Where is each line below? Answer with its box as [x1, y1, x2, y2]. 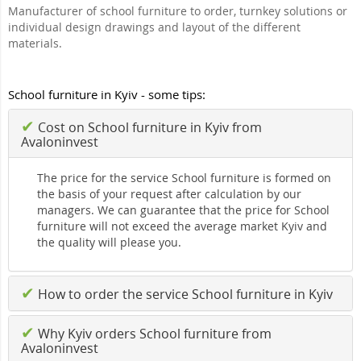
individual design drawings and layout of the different [8, 19, 301, 35]
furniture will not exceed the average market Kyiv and [37, 218, 327, 234]
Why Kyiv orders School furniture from [35, 325, 272, 343]
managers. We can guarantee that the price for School [37, 202, 330, 218]
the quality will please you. [37, 234, 181, 251]
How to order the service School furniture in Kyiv [35, 285, 333, 304]
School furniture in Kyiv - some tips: [8, 86, 205, 103]
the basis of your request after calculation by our [37, 186, 301, 202]
